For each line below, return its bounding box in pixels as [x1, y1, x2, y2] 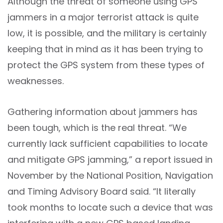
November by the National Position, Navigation [7, 169, 213, 182]
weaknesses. [7, 75, 64, 87]
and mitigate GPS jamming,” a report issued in [7, 153, 213, 166]
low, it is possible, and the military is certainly [7, 27, 207, 39]
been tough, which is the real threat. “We [7, 121, 187, 134]
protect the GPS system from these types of [7, 59, 205, 71]
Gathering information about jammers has [7, 106, 198, 118]
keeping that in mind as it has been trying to [7, 43, 203, 55]
